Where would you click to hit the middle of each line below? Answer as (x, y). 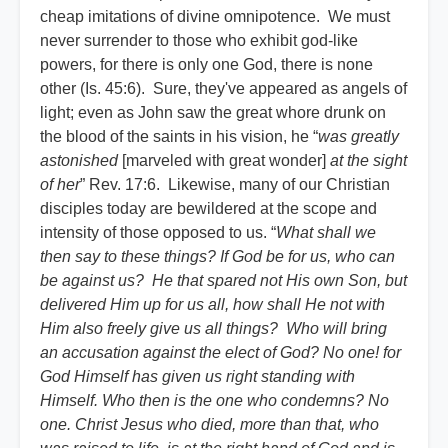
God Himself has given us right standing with (197, 377)
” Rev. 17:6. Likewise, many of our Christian (235, 185)
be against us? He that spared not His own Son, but (223, 281)
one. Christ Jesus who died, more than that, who (209, 425)
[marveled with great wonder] (224, 161)
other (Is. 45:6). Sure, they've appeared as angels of (223, 89)
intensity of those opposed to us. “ (158, 233)
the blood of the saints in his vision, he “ (179, 137)
